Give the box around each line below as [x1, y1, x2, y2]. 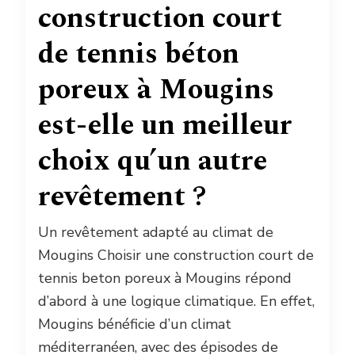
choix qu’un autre [38, 139, 267, 184]
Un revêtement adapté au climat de [38, 223, 273, 242]
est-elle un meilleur [38, 104, 292, 148]
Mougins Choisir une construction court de [38, 246, 314, 265]
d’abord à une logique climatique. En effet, [38, 292, 315, 311]
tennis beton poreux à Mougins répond [38, 269, 292, 288]
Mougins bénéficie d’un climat [38, 315, 231, 334]
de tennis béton [38, 32, 239, 77]
